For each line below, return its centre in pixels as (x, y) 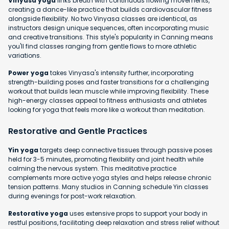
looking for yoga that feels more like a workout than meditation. (107, 109)
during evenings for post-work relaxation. (72, 196)
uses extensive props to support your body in (138, 213)
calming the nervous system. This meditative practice (92, 168)
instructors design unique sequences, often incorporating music (109, 28)
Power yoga (28, 73)
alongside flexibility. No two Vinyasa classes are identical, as (103, 18)
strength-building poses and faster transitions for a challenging (109, 82)
